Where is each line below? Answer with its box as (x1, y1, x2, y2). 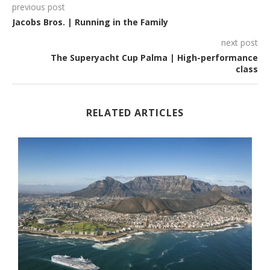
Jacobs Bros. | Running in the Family (12, 16, 168, 28)
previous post (12, 1, 65, 13)
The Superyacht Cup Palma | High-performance (51, 52, 258, 64)
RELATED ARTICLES (86, 106, 184, 120)
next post (221, 37, 258, 49)
